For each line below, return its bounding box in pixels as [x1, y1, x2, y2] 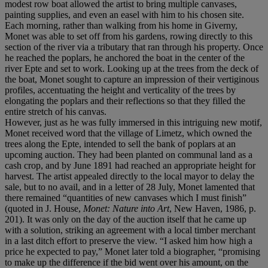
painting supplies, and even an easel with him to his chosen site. [5, 9, 244, 20]
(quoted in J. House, [5, 203, 83, 214]
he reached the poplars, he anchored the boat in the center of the [5, 52, 245, 63]
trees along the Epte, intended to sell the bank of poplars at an [5, 138, 236, 149]
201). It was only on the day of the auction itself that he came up [5, 214, 246, 224]
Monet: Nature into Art [83, 203, 169, 214]
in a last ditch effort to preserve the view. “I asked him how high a [5, 235, 252, 246]
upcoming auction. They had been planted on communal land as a [5, 149, 252, 160]
